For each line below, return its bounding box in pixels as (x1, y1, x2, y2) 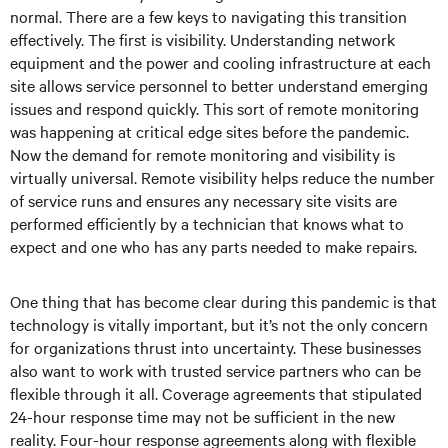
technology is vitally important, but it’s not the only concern (10, 313, 428, 335)
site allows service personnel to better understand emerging (10, 74, 428, 96)
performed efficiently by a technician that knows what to (10, 212, 404, 234)
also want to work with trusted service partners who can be (10, 359, 421, 381)
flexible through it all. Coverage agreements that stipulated (10, 382, 422, 404)
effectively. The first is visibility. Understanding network (10, 28, 395, 50)
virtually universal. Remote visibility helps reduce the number (10, 166, 435, 188)
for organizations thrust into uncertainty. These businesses (10, 336, 421, 358)
